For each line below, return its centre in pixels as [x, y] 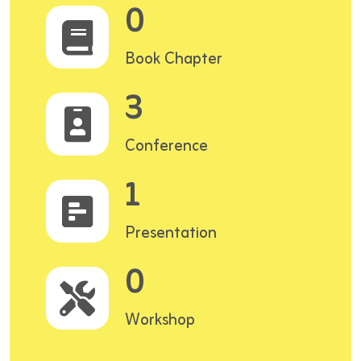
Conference [166, 146]
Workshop [160, 320]
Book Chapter [174, 59]
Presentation [171, 233]
